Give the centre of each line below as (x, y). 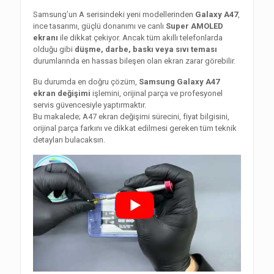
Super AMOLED (194, 26)
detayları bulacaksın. (69, 140)
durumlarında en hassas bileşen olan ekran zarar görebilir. (134, 61)
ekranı (46, 38)
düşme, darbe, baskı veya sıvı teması (146, 49)
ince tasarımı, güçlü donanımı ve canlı (99, 26)
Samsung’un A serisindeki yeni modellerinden (114, 14)
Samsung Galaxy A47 (179, 82)
